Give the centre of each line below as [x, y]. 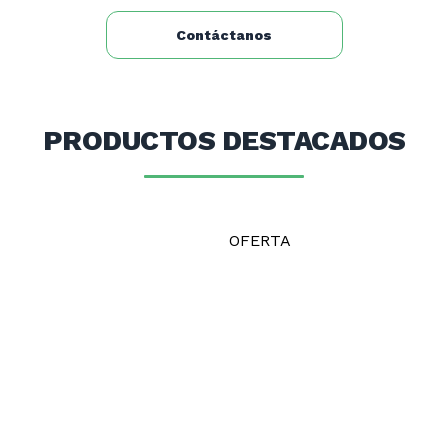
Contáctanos [224, 35]
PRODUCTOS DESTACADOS [224, 140]
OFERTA [260, 240]
